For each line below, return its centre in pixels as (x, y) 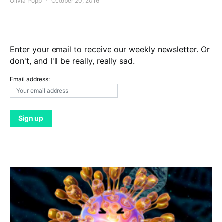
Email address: (30, 79)
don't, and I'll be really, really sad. (72, 61)
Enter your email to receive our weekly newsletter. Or (110, 49)
